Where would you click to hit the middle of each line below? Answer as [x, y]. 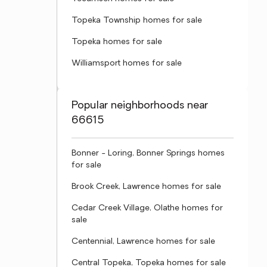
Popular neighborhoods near [140, 106]
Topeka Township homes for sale [137, 21]
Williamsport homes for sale [127, 63]
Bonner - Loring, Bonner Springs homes [148, 153]
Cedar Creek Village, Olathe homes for [147, 208]
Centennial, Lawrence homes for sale [143, 242]
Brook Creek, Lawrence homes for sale [146, 187]
